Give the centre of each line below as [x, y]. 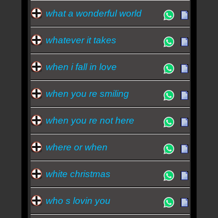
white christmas [78, 174]
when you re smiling [87, 93]
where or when [76, 147]
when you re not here [90, 120]
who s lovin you [78, 200]
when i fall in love [81, 67]
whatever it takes [81, 40]
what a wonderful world [93, 13]
